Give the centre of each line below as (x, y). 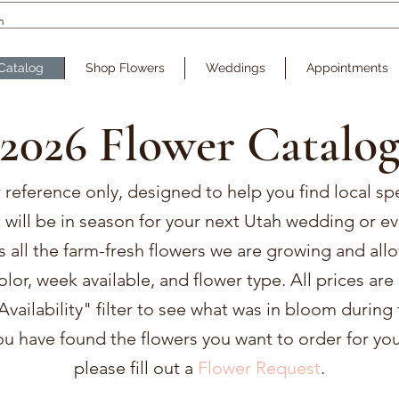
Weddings (235, 68)
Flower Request (259, 368)
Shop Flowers (125, 68)
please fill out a (135, 368)
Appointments (347, 68)
